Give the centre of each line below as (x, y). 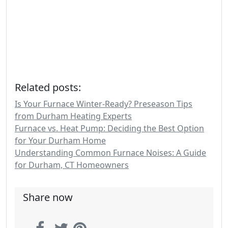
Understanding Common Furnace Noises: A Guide (110, 153)
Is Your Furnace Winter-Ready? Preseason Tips (104, 104)
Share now (48, 197)
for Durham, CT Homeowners (72, 165)
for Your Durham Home (60, 140)
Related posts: (48, 87)
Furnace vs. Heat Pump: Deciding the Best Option (109, 128)
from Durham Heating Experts (73, 116)
